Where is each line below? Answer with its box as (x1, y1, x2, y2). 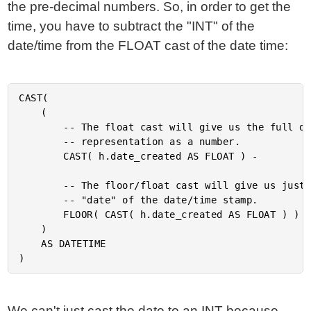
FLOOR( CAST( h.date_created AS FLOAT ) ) (19, 209, 64, 220)
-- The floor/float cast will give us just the (19, 180, 64, 191)
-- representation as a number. (19, 136, 64, 147)
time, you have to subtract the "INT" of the (8, 19, 255, 33)
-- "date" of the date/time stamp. (19, 194, 64, 205)
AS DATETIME (19, 238, 42, 249)
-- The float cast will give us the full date (19, 121, 64, 133)
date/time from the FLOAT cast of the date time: (8, 38, 289, 53)
